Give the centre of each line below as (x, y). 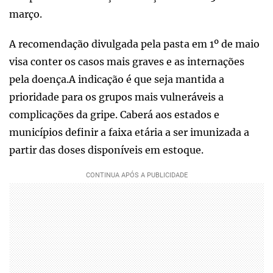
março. (26, 14)
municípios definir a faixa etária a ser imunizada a (129, 132)
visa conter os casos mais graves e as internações (127, 61)
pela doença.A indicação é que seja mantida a (117, 79)
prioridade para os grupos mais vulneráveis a (116, 97)
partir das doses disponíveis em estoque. (106, 150)
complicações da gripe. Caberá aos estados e (114, 114)
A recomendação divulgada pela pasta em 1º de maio (134, 44)
